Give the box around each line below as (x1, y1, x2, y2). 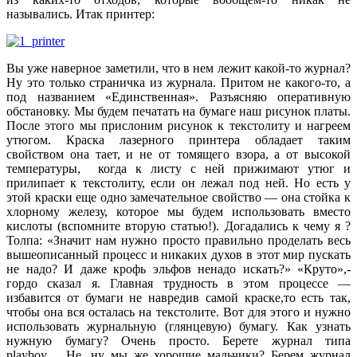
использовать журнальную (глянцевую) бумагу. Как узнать (6, 320, 351, 334)
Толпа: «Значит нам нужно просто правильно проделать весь (6, 233, 351, 248)
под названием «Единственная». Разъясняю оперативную (6, 90, 351, 104)
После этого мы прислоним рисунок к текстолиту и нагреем (6, 119, 351, 133)
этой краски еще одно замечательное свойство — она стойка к (6, 190, 351, 205)
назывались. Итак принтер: (6, 7, 155, 22)
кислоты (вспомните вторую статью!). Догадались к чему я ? (6, 219, 351, 233)
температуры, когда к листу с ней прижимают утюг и (6, 162, 351, 176)
